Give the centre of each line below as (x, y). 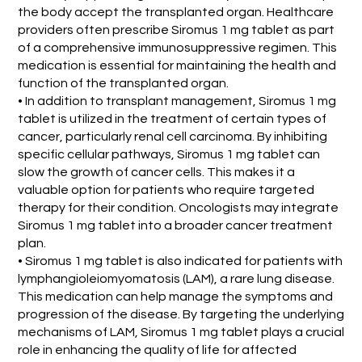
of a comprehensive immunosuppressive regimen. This (178, 47)
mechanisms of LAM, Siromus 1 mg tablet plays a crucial (181, 332)
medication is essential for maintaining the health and (177, 65)
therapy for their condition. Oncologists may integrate (179, 207)
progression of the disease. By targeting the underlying (181, 314)
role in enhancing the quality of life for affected (158, 349)
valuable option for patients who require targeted (166, 189)
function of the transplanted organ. (124, 83)
